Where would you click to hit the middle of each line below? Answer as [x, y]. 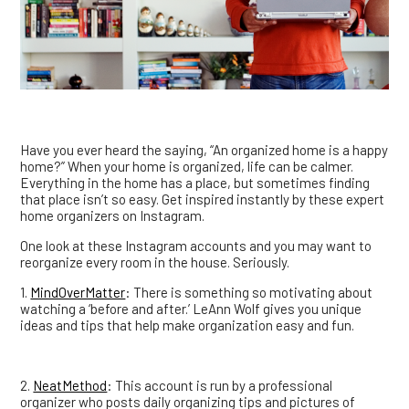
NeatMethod [70, 386]
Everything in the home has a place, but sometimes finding [195, 183]
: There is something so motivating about [249, 293]
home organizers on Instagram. [113, 216]
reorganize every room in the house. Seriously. [155, 262]
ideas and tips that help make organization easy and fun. [188, 325]
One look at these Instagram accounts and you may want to [196, 246]
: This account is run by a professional [220, 386]
